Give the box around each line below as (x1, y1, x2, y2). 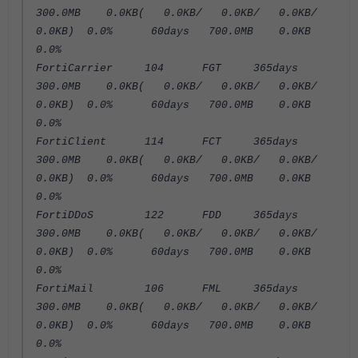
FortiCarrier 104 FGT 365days (36, 62, 311, 74)
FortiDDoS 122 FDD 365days (36, 209, 311, 221)
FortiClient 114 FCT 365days (36, 136, 311, 148)
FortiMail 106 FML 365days (36, 283, 311, 295)
